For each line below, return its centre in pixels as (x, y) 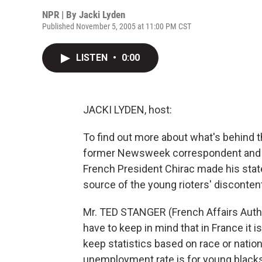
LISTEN (93, 58)
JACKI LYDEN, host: (127, 110)
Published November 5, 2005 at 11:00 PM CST (117, 26)
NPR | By (61, 15)
